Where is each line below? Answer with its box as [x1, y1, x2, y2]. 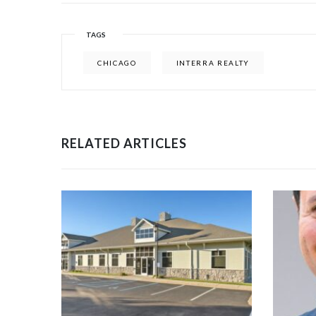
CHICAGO [97, 59, 137, 68]
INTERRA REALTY [176, 59, 250, 68]
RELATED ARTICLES [61, 135, 187, 152]
